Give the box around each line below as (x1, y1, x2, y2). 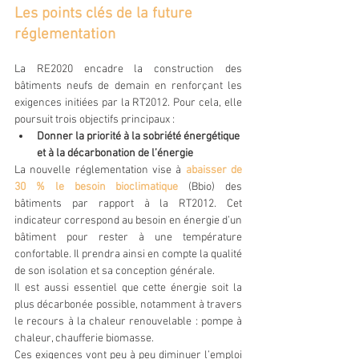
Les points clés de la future (14, 4, 196, 23)
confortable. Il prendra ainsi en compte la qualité (14, 247, 242, 261)
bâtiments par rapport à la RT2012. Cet (14, 196, 242, 211)
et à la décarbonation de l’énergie (37, 146, 193, 160)
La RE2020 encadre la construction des (14, 62, 242, 76)
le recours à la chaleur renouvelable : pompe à (14, 314, 242, 329)
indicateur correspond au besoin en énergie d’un (14, 213, 242, 228)
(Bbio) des (178, 179, 243, 194)
